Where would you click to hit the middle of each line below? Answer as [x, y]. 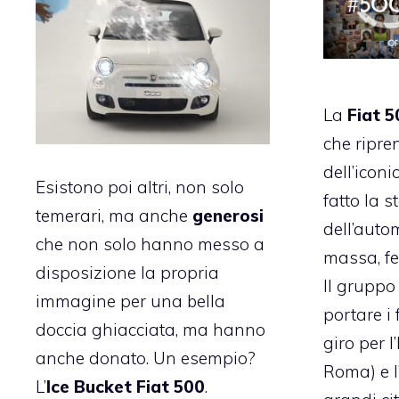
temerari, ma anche [114, 216]
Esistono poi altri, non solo [140, 187]
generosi [228, 216]
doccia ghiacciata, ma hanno [151, 330]
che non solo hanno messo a [150, 244]
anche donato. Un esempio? [146, 358]
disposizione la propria [127, 273]
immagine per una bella [130, 301]
